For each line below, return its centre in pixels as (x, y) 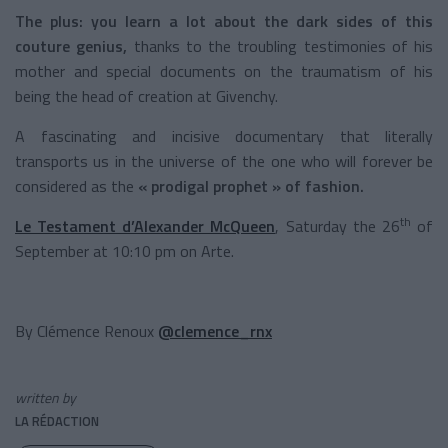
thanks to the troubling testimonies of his (280, 45)
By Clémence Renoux (86, 330)
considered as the (76, 185)
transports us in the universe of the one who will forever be (224, 160)
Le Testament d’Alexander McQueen (145, 225)
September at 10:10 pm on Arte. (124, 250)
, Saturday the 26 (337, 225)
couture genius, (71, 45)
